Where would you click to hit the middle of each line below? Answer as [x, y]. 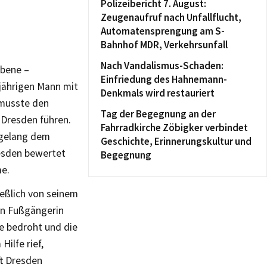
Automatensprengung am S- [163, 31]
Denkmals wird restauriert [158, 93]
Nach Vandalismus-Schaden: [162, 66]
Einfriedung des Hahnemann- [164, 79]
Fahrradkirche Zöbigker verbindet [174, 128]
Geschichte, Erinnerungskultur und [176, 141]
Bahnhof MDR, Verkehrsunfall [164, 45]
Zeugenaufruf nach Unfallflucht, [171, 17]
